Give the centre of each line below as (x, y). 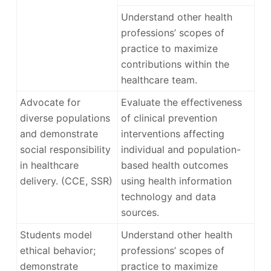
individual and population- (181, 149)
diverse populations (65, 118)
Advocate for (50, 102)
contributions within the (175, 64)
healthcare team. (159, 80)
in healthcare (49, 165)
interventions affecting (172, 133)
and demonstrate (59, 133)
